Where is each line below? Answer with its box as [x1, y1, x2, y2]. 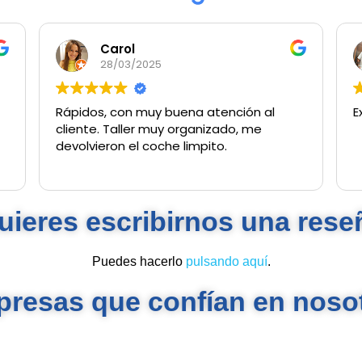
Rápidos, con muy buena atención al [55, 103, 275, 121]
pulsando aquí [185, 255, 267, 269]
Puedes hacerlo [91, 255, 186, 269]
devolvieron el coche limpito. [55, 137, 227, 155]
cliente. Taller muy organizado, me [55, 120, 262, 138]
